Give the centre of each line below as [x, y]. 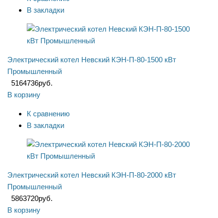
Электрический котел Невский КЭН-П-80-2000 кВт [92, 175]
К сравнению [48, 114]
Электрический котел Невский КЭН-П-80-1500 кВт [92, 60]
